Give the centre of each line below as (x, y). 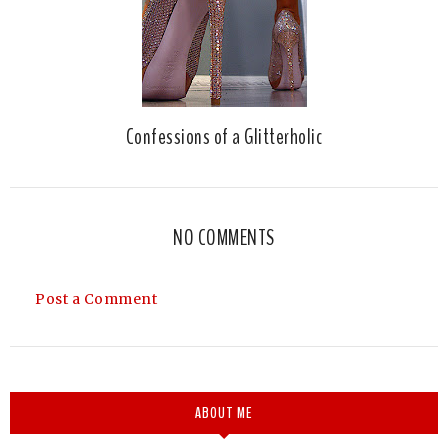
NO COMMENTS (224, 238)
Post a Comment (96, 299)
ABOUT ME (224, 413)
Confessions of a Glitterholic (224, 137)
